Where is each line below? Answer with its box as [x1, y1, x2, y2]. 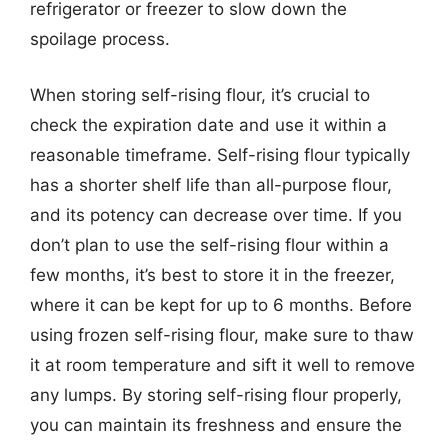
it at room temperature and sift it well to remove [30, 354, 415, 375]
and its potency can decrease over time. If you [30, 204, 402, 225]
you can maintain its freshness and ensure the [30, 414, 402, 435]
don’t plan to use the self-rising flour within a [30, 234, 389, 255]
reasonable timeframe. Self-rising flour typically [30, 144, 410, 165]
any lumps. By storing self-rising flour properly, [30, 384, 402, 405]
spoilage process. [30, 29, 170, 49]
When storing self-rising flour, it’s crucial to [30, 84, 370, 105]
